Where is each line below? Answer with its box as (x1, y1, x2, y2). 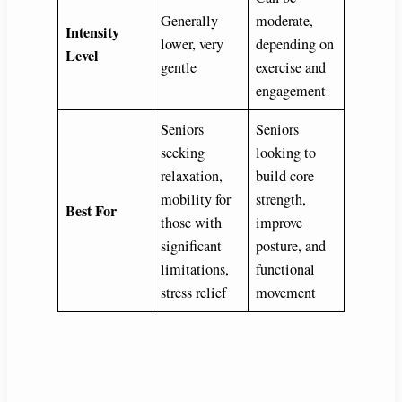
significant (161, 236, 223, 257)
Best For (66, 200, 118, 223)
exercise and (256, 57, 327, 78)
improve (256, 213, 303, 233)
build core (256, 166, 315, 187)
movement (256, 283, 317, 303)
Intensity (66, 22, 120, 44)
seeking (161, 143, 205, 163)
